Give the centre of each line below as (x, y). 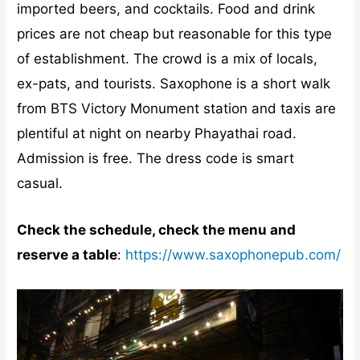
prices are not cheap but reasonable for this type (175, 33)
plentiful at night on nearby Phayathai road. (157, 133)
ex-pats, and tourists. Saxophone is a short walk (174, 83)
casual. (40, 183)
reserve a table (67, 254)
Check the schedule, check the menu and (157, 229)
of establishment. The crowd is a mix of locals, (168, 58)
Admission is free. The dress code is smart (156, 158)
